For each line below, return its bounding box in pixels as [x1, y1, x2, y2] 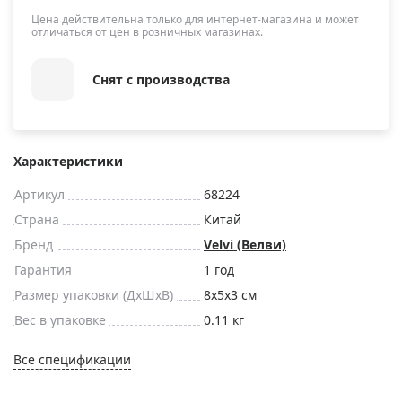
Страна [14, 210, 59, 228]
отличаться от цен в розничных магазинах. [31, 23, 263, 39]
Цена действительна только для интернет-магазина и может [31, 11, 359, 27]
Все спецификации [13, 350, 131, 368]
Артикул [14, 185, 65, 203]
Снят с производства [92, 71, 230, 89]
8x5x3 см [204, 285, 257, 303]
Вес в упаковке [14, 310, 106, 328]
